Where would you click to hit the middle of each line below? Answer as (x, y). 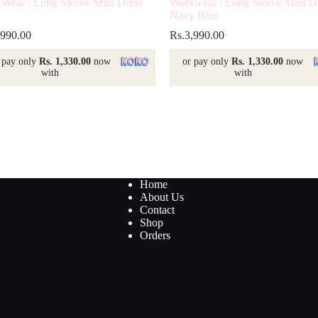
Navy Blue (194, 16)
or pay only (207, 62)
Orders (155, 236)
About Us (161, 197)
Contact (157, 210)
